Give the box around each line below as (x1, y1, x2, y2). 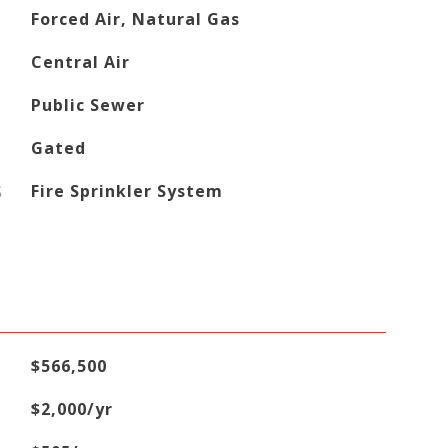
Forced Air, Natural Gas (30, 8, 240, 30)
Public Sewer (30, 94, 145, 116)
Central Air (30, 51, 130, 73)
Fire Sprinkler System (30, 180, 223, 202)
